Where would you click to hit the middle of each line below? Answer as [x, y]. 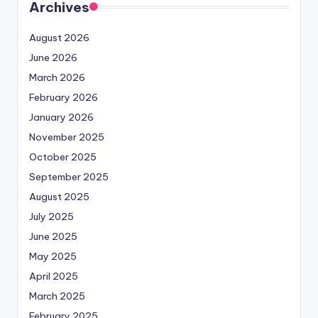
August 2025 [59, 197]
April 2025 [54, 276]
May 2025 [53, 257]
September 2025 [69, 177]
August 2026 [59, 38]
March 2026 [57, 78]
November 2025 [67, 137]
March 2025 [57, 296]
